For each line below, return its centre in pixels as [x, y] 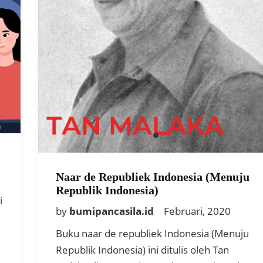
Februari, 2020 [197, 211]
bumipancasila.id [113, 211]
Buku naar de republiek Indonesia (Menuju [152, 234]
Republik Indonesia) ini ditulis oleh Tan [142, 250]
